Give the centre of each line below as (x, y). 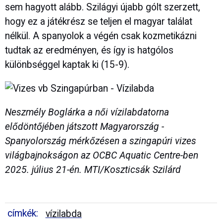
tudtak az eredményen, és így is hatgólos (89, 50)
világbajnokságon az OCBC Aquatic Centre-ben (102, 156)
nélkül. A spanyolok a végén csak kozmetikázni (101, 36)
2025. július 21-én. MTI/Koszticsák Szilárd (93, 170)
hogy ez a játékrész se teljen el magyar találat (99, 21)
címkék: (23, 214)
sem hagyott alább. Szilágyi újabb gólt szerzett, (103, 7)
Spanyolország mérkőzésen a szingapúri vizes (101, 141)
